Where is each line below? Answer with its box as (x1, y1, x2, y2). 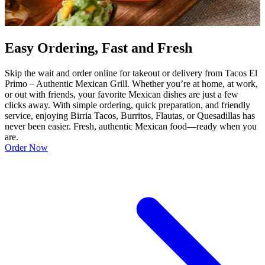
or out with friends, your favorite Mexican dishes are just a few (5, 89, 238, 99)
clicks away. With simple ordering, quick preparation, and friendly (5, 99, 250, 110)
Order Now (5, 142, 48, 153)
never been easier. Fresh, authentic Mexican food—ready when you (5, 121, 257, 131)
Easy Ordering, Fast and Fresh (5, 40, 192, 56)
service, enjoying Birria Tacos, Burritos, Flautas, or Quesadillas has (5, 110, 255, 121)
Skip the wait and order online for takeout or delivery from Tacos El (5, 67, 257, 78)
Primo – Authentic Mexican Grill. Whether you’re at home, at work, (5, 78, 258, 89)
